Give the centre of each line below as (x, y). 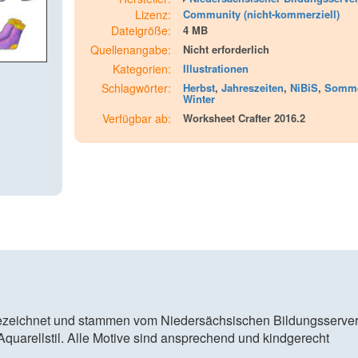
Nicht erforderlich (226, 49)
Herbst (199, 88)
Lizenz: (153, 14)
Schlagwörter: (136, 88)
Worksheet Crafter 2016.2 (244, 118)
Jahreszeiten (252, 88)
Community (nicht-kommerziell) (261, 14)
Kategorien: (141, 69)
